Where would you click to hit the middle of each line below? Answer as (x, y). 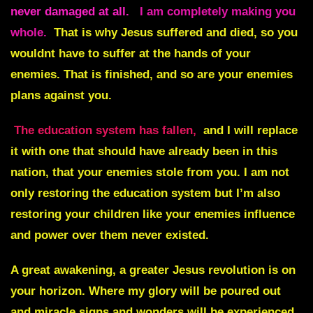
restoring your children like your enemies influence (153, 214)
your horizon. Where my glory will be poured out (146, 291)
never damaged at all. (72, 12)
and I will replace (249, 131)
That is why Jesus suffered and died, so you (174, 33)
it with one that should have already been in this (144, 152)
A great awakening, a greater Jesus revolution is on (153, 270)
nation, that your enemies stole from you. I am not (150, 173)
